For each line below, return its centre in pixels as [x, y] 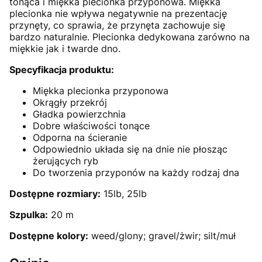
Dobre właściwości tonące [91, 126]
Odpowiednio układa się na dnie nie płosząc [130, 149]
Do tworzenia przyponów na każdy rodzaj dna [136, 173]
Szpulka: [29, 215]
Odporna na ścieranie [80, 138]
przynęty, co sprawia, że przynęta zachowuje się [117, 25]
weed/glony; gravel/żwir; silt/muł [162, 236]
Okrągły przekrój [70, 103]
